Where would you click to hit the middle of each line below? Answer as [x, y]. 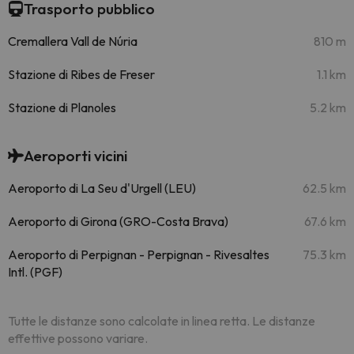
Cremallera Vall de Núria [73, 41]
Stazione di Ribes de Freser [81, 74]
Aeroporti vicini [75, 156]
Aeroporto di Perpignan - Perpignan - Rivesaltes [139, 254]
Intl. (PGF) [35, 272]
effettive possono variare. [78, 338]
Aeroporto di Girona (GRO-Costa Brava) [118, 221]
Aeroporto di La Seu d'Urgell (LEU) [102, 188]
